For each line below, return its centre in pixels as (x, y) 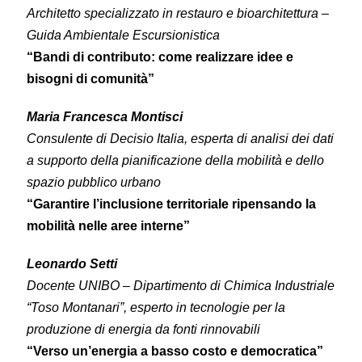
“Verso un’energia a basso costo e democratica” (175, 351)
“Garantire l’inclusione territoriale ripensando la (171, 204)
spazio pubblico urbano (93, 183)
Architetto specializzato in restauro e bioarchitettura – (177, 13)
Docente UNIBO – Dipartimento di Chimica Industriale (180, 286)
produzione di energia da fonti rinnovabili (143, 330)
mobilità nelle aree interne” (108, 226)
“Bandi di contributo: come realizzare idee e (160, 57)
